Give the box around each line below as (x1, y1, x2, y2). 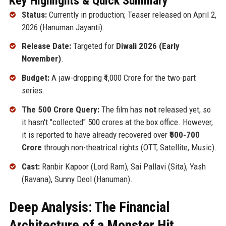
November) (21, 53, 61, 64)
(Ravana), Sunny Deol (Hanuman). (21, 174, 133, 184)
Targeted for (71, 41, 116, 51)
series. (21, 85, 45, 96)
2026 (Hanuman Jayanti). (21, 22, 105, 32)
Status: (21, 9, 47, 20)
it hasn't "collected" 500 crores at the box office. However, (21, 117, 213, 127)
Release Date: (21, 41, 71, 51)
